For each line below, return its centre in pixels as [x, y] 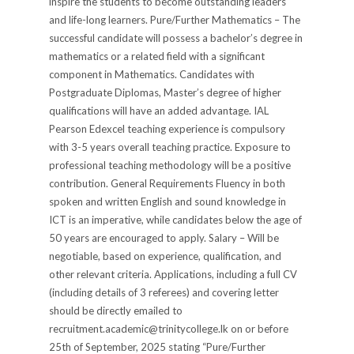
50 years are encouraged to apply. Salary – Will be [164, 237]
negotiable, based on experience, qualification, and [166, 256]
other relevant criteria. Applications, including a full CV [173, 274]
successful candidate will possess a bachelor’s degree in [176, 38]
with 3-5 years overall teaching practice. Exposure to [170, 147]
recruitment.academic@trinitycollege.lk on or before [169, 328]
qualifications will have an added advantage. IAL [159, 110]
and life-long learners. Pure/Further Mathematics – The [175, 19]
